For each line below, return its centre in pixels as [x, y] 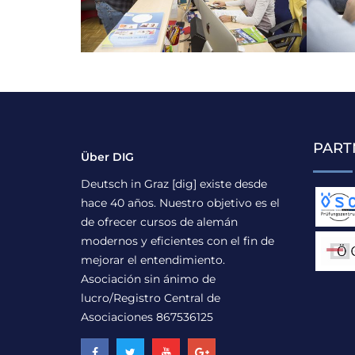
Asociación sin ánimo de [148, 279]
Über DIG [107, 157]
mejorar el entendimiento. [153, 260]
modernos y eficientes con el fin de [177, 241]
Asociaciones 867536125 [147, 317]
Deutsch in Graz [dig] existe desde [174, 184]
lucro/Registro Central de [151, 298]
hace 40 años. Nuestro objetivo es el [180, 203]
